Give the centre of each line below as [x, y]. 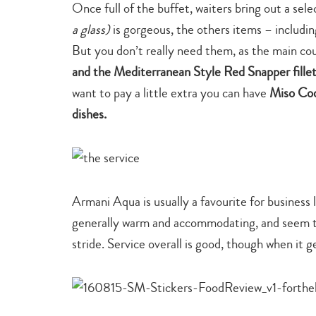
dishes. [89, 114]
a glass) [91, 29]
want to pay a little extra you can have [171, 92]
